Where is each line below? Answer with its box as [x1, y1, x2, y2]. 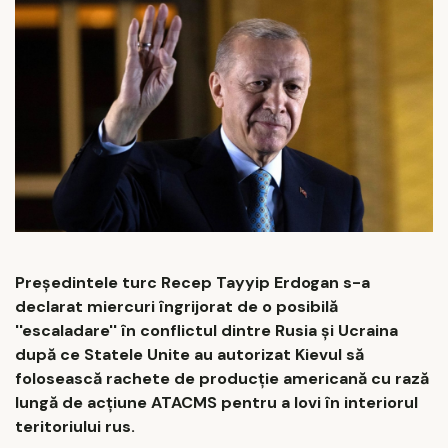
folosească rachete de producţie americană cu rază [15, 367, 429, 389]
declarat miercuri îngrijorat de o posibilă [15, 295, 338, 317]
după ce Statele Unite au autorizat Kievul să [15, 343, 364, 365]
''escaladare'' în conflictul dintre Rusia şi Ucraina [15, 319, 398, 341]
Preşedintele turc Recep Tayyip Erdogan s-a [15, 271, 370, 293]
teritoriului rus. [15, 415, 135, 437]
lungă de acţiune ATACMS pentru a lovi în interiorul [15, 391, 418, 413]
